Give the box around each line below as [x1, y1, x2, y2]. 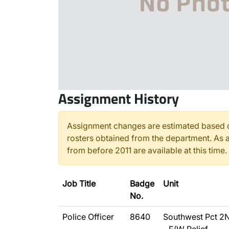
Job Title [62, 178, 96, 189]
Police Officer [62, 212, 114, 222]
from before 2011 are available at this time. [67, 145, 227, 155]
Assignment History [58, 87, 179, 109]
